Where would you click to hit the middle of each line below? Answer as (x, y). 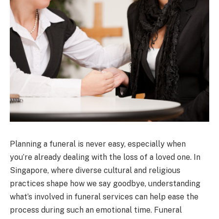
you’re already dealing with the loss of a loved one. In (105, 157)
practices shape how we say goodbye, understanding (105, 183)
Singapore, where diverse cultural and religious (95, 170)
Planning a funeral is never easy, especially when (98, 144)
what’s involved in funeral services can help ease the (104, 197)
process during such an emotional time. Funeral (96, 210)
